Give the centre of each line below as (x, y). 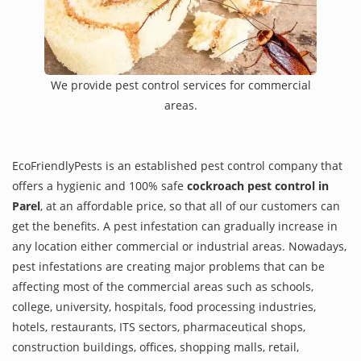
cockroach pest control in (258, 185)
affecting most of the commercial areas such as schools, (163, 286)
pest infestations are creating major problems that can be (168, 266)
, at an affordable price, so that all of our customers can (190, 205)
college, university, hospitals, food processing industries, (164, 306)
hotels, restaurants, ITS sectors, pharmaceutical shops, (159, 326)
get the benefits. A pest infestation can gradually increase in (175, 226)
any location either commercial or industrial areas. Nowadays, (179, 246)
